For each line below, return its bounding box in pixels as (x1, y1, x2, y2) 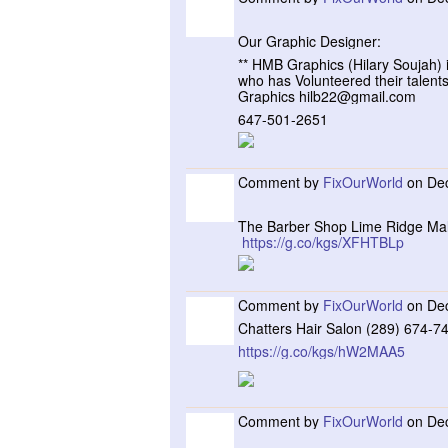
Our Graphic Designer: (238, 31, 385, 51)
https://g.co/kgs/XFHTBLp (242, 232, 404, 252)
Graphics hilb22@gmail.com (238, 86, 420, 106)
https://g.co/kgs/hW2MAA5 (238, 341, 405, 361)
